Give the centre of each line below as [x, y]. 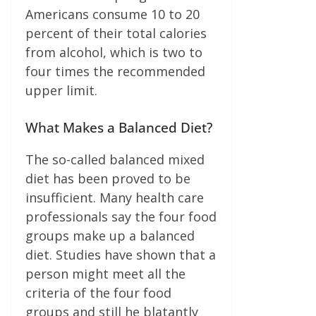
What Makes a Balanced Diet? [119, 127]
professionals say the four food [121, 216]
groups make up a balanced [110, 235]
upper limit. [61, 90]
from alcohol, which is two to [114, 52]
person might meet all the [105, 273]
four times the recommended [115, 71]
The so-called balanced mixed [115, 159]
